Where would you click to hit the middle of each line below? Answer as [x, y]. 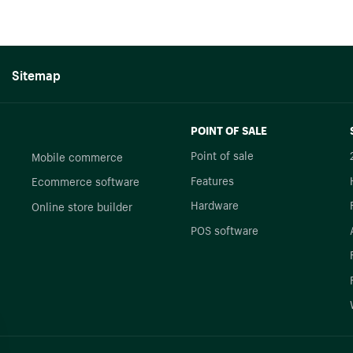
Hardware [214, 204]
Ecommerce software [86, 181]
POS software [224, 229]
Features [212, 179]
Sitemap [37, 73]
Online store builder [82, 205]
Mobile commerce [78, 156]
